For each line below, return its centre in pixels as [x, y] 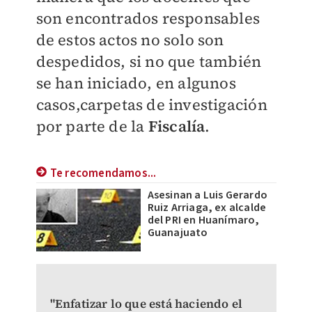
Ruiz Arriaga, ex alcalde [207, 208]
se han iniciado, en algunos [136, 83]
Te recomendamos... [103, 173]
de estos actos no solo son [130, 40]
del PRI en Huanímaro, [203, 220]
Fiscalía [177, 126]
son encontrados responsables [148, 18]
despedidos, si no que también [149, 61]
